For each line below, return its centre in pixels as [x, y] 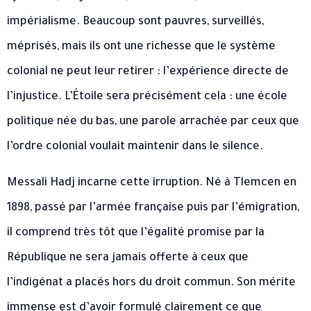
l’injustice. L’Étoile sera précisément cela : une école [147, 97]
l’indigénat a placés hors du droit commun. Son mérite [151, 283]
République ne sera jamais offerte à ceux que [128, 258]
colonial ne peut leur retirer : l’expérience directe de [148, 72]
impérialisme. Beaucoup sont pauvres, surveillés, [135, 22]
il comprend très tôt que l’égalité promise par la [136, 233]
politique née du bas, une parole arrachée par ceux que [153, 122]
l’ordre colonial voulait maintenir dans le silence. [135, 147]
